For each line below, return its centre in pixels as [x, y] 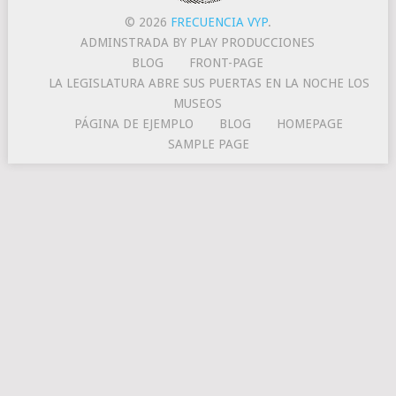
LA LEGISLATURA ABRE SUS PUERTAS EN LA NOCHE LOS [209, 84]
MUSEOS [198, 104]
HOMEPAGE [310, 124]
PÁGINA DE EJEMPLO [134, 124]
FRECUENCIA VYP [219, 23]
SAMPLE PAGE [209, 145]
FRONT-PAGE [227, 63]
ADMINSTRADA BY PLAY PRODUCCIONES [198, 43]
